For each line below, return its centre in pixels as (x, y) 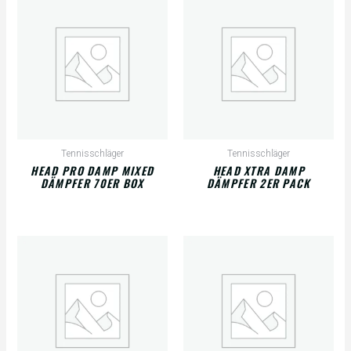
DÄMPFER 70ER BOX (92, 183)
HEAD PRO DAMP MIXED (92, 171)
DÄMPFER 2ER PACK (259, 183)
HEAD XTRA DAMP (259, 171)
